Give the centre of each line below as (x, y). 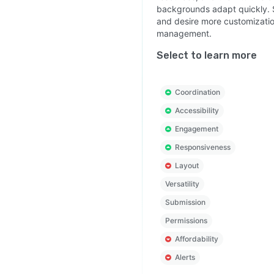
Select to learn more (206, 55)
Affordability (196, 239)
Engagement (196, 129)
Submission (185, 202)
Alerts (185, 257)
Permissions (186, 220)
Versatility (182, 184)
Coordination (197, 92)
